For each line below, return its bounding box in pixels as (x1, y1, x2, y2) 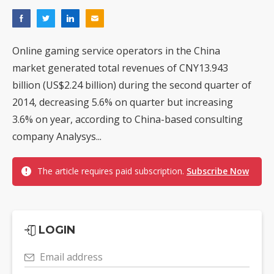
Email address (40, 250, 103, 264)
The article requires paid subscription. (37, 165, 187, 177)
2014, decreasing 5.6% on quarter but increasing (12, 95, 233, 109)
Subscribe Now (187, 165, 249, 177)
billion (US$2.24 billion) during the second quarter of (12, 78, 251, 92)
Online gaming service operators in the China (12, 44, 220, 58)
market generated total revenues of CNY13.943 (12, 61, 228, 75)
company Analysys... (12, 130, 102, 144)
